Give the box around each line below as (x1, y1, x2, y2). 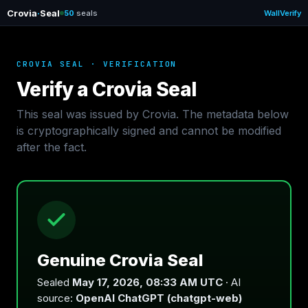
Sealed (37, 276, 72, 289)
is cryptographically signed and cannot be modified (16, 124, 281, 137)
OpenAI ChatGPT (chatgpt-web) (76, 291, 242, 305)
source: (37, 291, 76, 305)
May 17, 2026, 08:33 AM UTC (72, 276, 223, 289)
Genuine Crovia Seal (37, 250, 203, 270)
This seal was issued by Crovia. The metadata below (16, 107, 289, 121)
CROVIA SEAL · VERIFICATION (16, 59, 177, 69)
